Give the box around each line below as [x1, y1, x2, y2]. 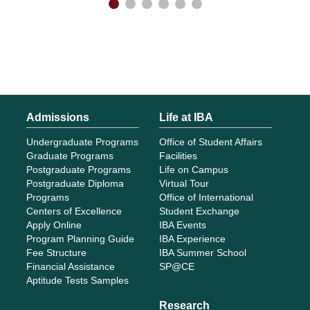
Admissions [26, 111, 90, 124]
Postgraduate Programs [26, 164, 131, 176]
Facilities [158, 150, 197, 162]
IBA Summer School [158, 247, 246, 259]
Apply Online [26, 219, 82, 231]
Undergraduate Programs [26, 136, 139, 148]
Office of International [158, 192, 253, 203]
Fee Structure [26, 247, 87, 259]
